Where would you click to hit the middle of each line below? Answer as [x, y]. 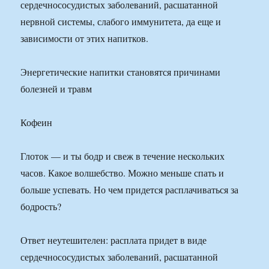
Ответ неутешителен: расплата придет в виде [114, 240]
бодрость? [41, 207]
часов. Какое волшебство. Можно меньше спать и [122, 173]
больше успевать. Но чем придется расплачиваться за [130, 190]
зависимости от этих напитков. [85, 38]
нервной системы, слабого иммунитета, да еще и [121, 22]
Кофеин [37, 122]
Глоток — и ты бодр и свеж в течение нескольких [123, 156]
